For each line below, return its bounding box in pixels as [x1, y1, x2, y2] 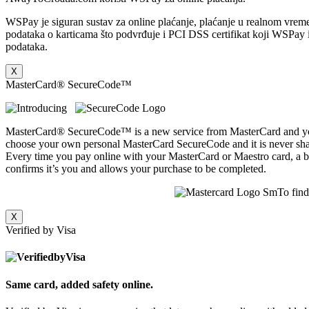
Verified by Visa [6, 224, 76, 236]
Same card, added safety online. [6, 278, 153, 290]
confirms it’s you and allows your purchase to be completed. [6, 163, 266, 175]
